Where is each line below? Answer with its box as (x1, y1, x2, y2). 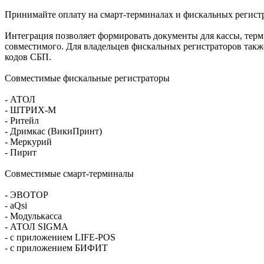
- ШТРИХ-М (5, 104, 56, 115)
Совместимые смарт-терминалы (5, 168, 134, 179)
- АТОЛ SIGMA (5, 221, 68, 232)
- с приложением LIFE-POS (5, 232, 115, 242)
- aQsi (5, 200, 27, 210)
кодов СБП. (5, 51, 51, 62)
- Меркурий (5, 136, 52, 147)
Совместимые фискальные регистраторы (5, 72, 170, 83)
